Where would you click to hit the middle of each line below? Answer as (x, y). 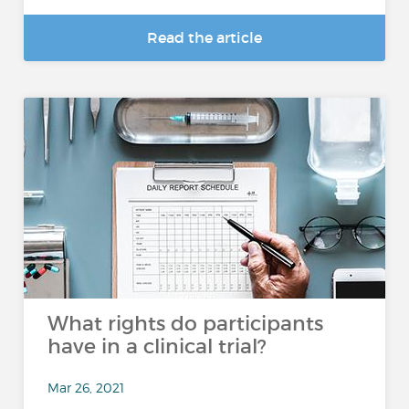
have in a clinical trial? (157, 346)
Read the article (204, 37)
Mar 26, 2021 (86, 387)
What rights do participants (186, 324)
